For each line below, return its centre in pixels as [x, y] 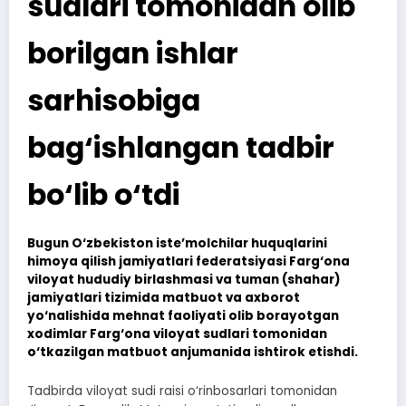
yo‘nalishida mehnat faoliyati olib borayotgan [183, 315]
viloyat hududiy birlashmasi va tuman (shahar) [184, 279]
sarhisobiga [114, 100]
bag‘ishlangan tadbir [181, 147]
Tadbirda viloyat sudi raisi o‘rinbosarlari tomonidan [182, 391]
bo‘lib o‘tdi [103, 194]
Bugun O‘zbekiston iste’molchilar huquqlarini [177, 243]
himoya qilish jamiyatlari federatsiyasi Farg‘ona [188, 261]
